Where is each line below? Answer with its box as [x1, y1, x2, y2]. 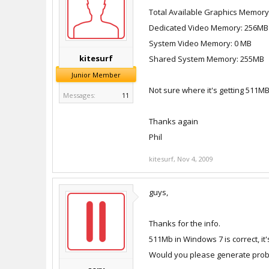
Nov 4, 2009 [177, 154, 213, 163]
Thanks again [149, 116, 198, 127]
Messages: [63, 91, 95, 100]
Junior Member [71, 70, 121, 79]
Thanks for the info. [149, 218, 220, 229]
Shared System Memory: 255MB [149, 53, 264, 64]
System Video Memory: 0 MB [149, 38, 252, 49]
